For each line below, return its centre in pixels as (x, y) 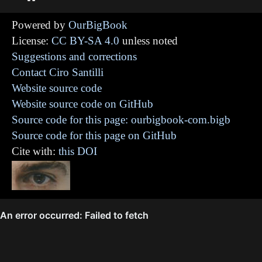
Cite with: (35, 151)
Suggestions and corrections (74, 57)
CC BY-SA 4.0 (85, 41)
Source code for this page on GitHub (94, 136)
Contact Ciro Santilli (58, 73)
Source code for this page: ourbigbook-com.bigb (121, 120)
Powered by (40, 25)
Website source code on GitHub (82, 104)
